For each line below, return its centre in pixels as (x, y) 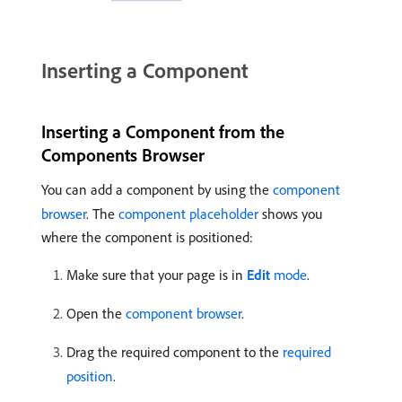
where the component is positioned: (147, 236)
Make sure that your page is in (157, 274)
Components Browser (123, 154)
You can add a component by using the (157, 189)
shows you (290, 213)
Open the (96, 313)
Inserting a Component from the (163, 131)
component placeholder (188, 213)
